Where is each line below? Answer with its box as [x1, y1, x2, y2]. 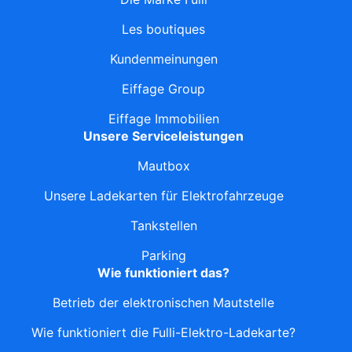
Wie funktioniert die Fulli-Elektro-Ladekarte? [31, 324, 295, 341]
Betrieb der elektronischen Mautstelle [53, 295, 274, 311]
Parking [141, 247, 186, 264]
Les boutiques [122, 21, 205, 38]
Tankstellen [130, 218, 197, 234]
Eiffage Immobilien [108, 111, 219, 127]
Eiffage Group [122, 81, 205, 97]
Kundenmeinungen [109, 51, 218, 68]
